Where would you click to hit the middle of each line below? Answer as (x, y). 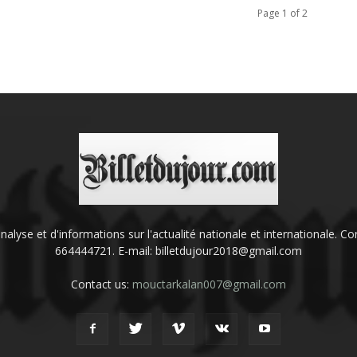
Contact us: (101, 284)
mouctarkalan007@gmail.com (209, 284)
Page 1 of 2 (282, 13)
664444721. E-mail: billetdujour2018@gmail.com (178, 251)
